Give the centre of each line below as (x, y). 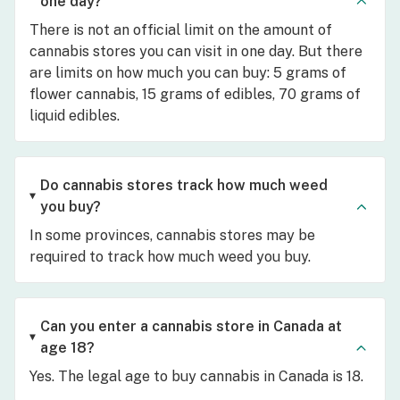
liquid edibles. (75, 115)
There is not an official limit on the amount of (181, 29)
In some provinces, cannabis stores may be (172, 235)
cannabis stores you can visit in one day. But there (196, 51)
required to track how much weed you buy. (170, 256)
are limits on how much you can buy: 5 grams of (188, 72)
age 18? (67, 347)
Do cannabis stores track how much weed (183, 185)
